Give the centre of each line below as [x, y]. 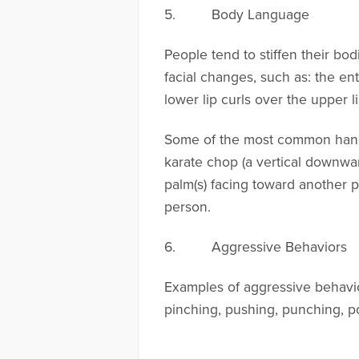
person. [188, 207]
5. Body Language [237, 14]
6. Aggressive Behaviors [256, 247]
